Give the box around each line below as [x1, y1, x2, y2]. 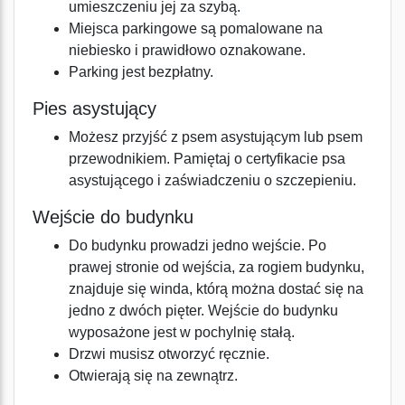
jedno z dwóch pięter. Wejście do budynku [69, 303, 338, 318]
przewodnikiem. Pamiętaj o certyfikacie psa [69, 151, 345, 166]
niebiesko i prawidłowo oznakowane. [69, 42, 306, 58]
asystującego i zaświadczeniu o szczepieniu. [69, 173, 356, 188]
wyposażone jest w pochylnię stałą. [69, 325, 295, 340]
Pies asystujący [33, 99, 156, 118]
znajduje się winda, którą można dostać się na [69, 281, 363, 297]
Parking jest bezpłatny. [69, 64, 213, 80]
